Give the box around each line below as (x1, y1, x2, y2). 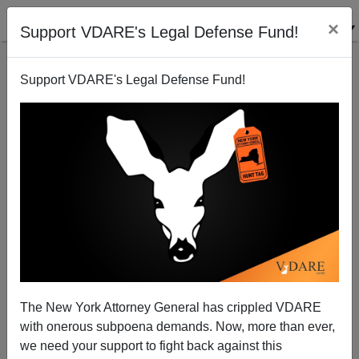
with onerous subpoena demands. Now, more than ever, (20, 319, 335, 333)
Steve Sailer (140, 266, 219, 283)
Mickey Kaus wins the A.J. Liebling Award (75, 155, 284, 167)
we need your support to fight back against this (20, 338, 282, 353)
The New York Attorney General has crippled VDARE (20, 300, 321, 314)
